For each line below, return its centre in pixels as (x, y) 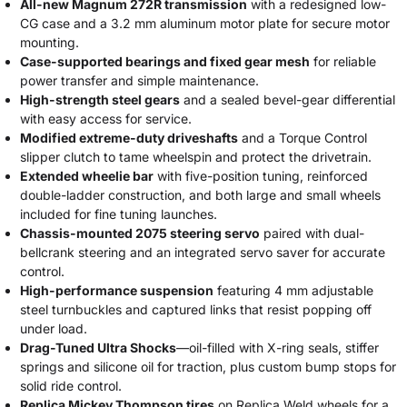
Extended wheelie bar (87, 176)
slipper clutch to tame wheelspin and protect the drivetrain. (196, 157)
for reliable (343, 61)
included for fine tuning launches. (119, 214)
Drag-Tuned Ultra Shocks (98, 347)
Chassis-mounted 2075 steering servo (140, 233)
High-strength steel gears (100, 99)
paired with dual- (312, 233)
